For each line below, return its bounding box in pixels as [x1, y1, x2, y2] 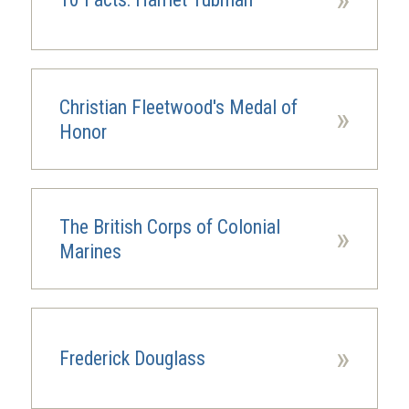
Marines [58, 239, 121, 263]
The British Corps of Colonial [58, 215, 280, 238]
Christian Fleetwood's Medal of [58, 95, 298, 119]
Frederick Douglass [58, 347, 205, 370]
